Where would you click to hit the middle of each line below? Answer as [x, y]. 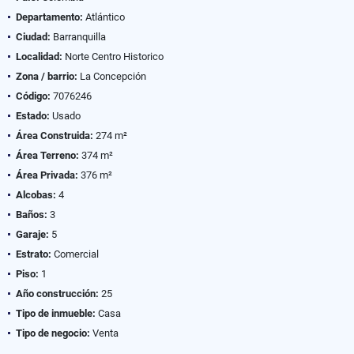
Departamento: [49, 17]
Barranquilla [78, 36]
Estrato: [34, 254]
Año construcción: [57, 293]
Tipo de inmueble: [56, 313]
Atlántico [104, 17]
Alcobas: [36, 194]
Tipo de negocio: [53, 333]
